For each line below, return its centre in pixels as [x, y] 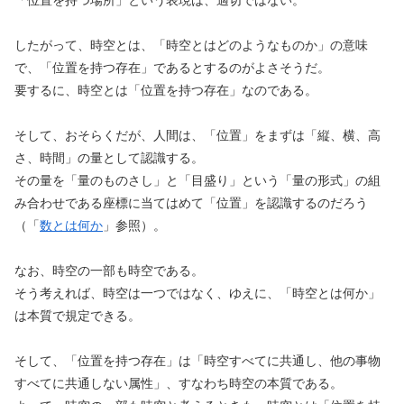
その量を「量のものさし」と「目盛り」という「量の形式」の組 [197, 180]
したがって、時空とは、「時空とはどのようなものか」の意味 [191, 45]
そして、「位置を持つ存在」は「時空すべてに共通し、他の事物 [197, 360]
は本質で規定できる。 [78, 315]
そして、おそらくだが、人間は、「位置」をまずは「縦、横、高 [197, 135]
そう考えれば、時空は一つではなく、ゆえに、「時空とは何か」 [197, 293]
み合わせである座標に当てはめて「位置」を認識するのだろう [191, 202]
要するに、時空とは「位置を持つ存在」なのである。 [166, 90]
